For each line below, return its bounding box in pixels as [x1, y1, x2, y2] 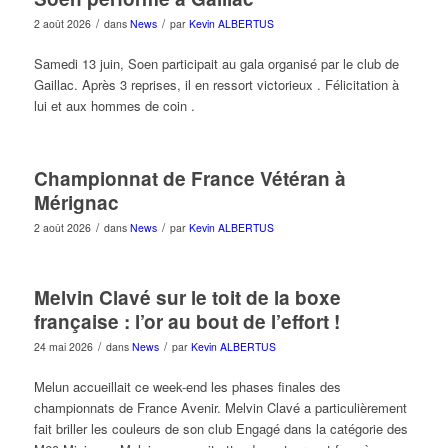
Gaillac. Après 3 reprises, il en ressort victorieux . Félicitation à [33, 75, 399, 95]
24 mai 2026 [33, 339, 93, 355]
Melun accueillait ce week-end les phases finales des [33, 377, 341, 397]
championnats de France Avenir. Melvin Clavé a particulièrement [33, 398, 407, 418]
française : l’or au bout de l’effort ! [33, 308, 340, 336]
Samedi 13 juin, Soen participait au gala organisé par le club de [33, 54, 399, 74]
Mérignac [33, 189, 119, 217]
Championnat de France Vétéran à [33, 165, 346, 193]
